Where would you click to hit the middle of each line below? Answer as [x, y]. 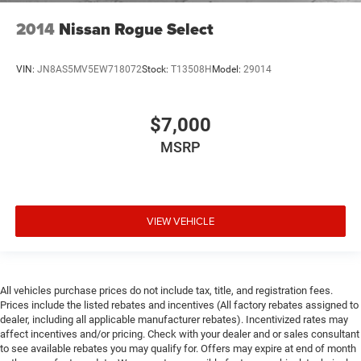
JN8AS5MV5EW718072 [89, 69]
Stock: [156, 69]
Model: [228, 69]
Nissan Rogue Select [136, 29]
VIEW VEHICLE [180, 220]
